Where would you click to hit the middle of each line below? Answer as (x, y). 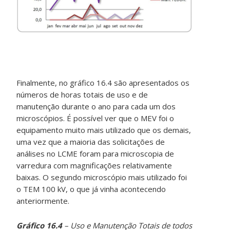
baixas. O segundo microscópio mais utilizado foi (102, 177)
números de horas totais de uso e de (82, 95)
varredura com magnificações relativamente (94, 166)
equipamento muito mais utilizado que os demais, (104, 130)
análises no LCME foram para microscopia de (95, 154)
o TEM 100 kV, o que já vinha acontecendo (91, 189)
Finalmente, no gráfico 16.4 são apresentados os (103, 83)
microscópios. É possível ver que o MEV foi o (95, 118)
